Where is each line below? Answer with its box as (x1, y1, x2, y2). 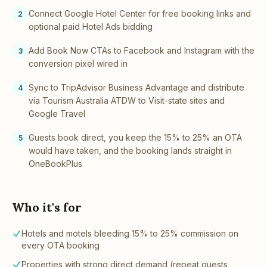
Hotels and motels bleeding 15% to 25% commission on (21, 228, 238, 238)
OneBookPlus (29, 159, 82, 169)
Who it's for (12, 200, 82, 215)
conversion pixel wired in (29, 58, 128, 69)
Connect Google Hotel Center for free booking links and (29, 8, 251, 18)
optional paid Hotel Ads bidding (29, 21, 153, 32)
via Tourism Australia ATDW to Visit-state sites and (29, 95, 225, 105)
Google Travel (29, 108, 85, 119)
